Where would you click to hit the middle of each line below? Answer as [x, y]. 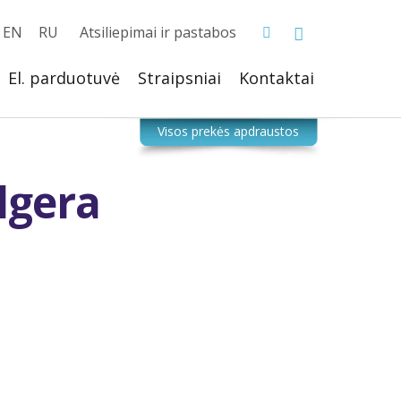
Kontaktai [277, 78]
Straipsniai [179, 78]
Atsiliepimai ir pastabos [158, 32]
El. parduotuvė [64, 78]
